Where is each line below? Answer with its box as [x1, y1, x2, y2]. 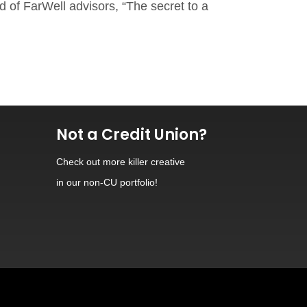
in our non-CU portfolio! [56, 177, 158, 188]
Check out [56, 156, 103, 167]
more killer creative [103, 156, 185, 167]
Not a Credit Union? [56, 124, 207, 145]
